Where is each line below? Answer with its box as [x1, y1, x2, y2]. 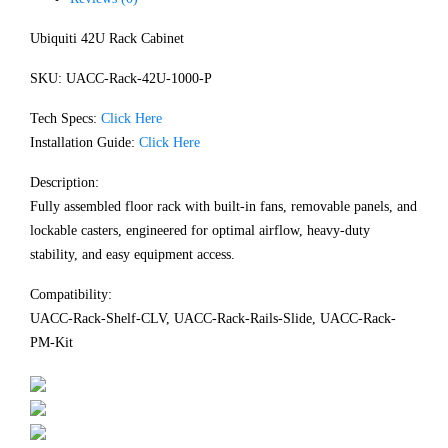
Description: [30, 174, 99, 190]
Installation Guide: [30, 134, 139, 150]
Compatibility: [30, 286, 112, 302]
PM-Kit [30, 334, 73, 350]
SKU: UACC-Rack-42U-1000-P [30, 70, 212, 86]
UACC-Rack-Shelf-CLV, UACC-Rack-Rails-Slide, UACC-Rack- [30, 310, 396, 326]
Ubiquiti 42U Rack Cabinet [30, 30, 184, 46]
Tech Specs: [30, 110, 101, 126]
